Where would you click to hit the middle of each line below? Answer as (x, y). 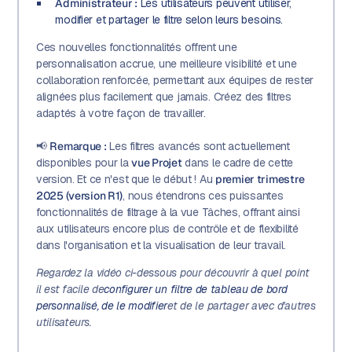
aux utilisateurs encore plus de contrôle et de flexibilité (167, 228)
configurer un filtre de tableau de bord (196, 289)
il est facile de (70, 289)
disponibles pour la (84, 162)
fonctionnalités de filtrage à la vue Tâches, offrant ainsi (168, 212)
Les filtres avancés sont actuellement (198, 146)
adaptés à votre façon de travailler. (121, 113)
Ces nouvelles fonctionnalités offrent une (136, 47)
